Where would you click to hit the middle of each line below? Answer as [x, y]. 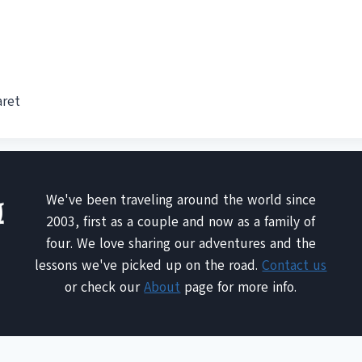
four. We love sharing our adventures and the [181, 244]
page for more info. [239, 287]
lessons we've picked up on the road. [149, 265]
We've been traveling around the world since [181, 200]
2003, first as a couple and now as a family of [181, 222]
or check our [105, 287]
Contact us [295, 265]
